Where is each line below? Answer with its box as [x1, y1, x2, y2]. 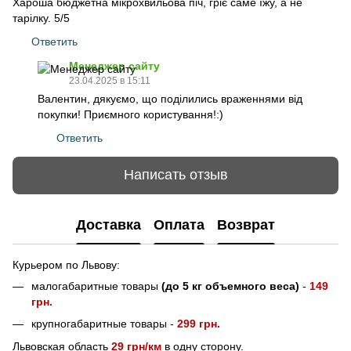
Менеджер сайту [69, 59, 160, 72]
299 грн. [177, 317, 220, 331]
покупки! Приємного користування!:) [38, 107, 223, 121]
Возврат [217, 217, 275, 233]
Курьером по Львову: [13, 258, 120, 271]
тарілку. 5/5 [13, 11, 70, 24]
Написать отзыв [123, 167, 228, 183]
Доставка [76, 217, 141, 233]
